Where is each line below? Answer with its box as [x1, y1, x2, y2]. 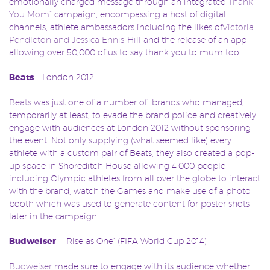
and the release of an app [141, 34, 246, 45]
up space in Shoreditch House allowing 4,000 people [9, 160, 225, 171]
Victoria [222, 22, 254, 32]
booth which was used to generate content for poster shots [9, 198, 250, 209]
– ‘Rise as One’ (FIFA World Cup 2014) [56, 236, 207, 246]
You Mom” [9, 9, 52, 19]
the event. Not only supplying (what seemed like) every [9, 135, 231, 145]
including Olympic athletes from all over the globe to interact [9, 173, 260, 183]
